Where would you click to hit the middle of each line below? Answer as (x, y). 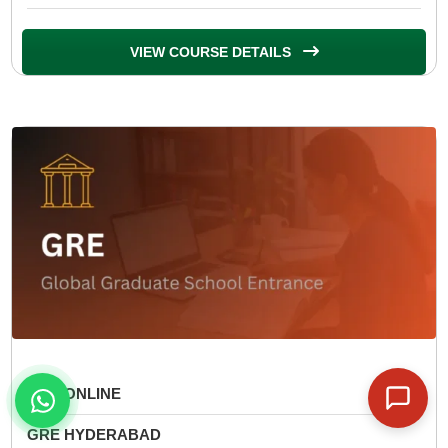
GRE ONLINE (74, 393)
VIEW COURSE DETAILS (212, 51)
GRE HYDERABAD (94, 434)
